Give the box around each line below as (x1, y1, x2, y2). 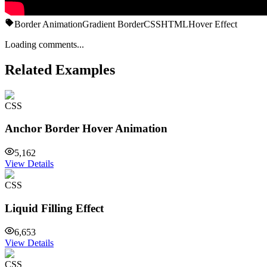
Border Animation (14, 18, 82, 29)
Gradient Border (82, 18, 144, 29)
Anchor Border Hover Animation (5, 122, 167, 135)
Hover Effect (188, 18, 237, 29)
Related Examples (5, 61, 115, 77)
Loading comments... (5, 39, 84, 49)
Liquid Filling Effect (5, 201, 104, 215)
